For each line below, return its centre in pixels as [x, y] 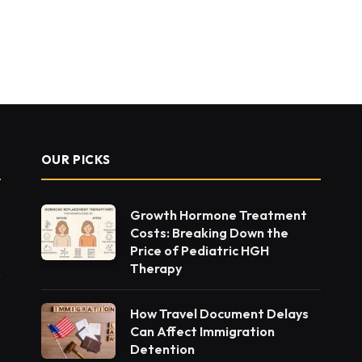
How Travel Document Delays [219, 314]
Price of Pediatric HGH [199, 250]
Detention [162, 349]
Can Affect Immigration [202, 331]
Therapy [156, 268]
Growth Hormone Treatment [218, 215]
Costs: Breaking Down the [209, 233]
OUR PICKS [76, 160]
